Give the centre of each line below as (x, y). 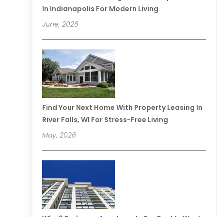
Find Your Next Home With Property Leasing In (123, 108)
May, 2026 (59, 135)
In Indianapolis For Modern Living (101, 9)
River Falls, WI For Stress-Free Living (105, 120)
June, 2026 (61, 24)
